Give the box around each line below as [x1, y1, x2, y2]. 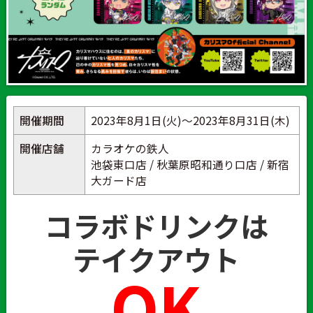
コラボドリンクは [44, 204, 268, 246]
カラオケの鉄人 [90, 140, 169, 156]
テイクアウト [73, 238, 240, 279]
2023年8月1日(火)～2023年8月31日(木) [90, 112, 290, 129]
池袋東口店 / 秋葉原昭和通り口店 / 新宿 [90, 156, 289, 173]
